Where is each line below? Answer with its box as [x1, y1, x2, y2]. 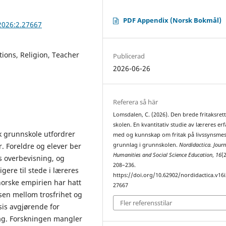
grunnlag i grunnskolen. [113, 141, 180, 148]
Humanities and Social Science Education [113, 151, 213, 158]
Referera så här [113, 97, 158, 106]
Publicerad [113, 51, 145, 61]
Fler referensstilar [120, 198, 173, 208]
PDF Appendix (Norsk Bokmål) [123, 15, 222, 25]
